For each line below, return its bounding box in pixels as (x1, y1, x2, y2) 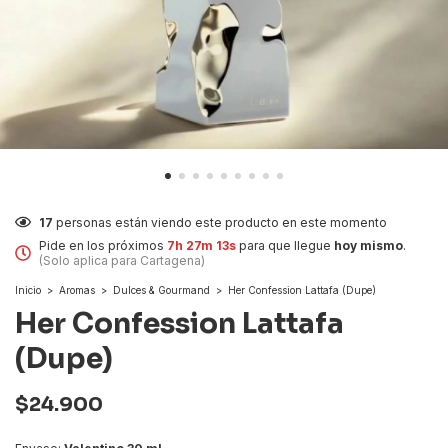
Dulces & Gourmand (113, 284, 210, 297)
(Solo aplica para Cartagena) (39, 253, 205, 269)
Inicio (15, 284, 41, 297)
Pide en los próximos (39, 238, 167, 254)
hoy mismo (335, 238, 404, 254)
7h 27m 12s (167, 238, 237, 254)
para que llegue (237, 238, 335, 254)
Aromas (59, 284, 95, 297)
